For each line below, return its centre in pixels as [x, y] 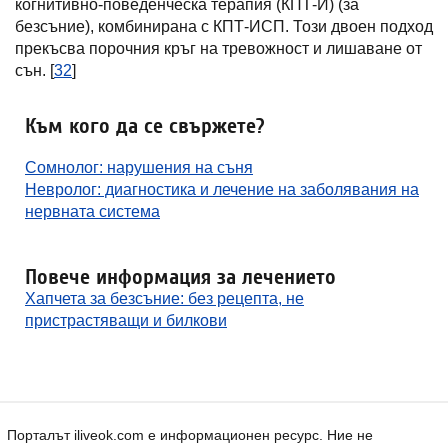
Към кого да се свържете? [145, 126]
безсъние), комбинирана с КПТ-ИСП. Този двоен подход [224, 26]
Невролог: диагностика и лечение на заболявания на [222, 189]
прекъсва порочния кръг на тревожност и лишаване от [218, 48]
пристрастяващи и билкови [126, 320]
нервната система [92, 211]
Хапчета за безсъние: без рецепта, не [164, 298]
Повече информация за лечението [180, 277]
